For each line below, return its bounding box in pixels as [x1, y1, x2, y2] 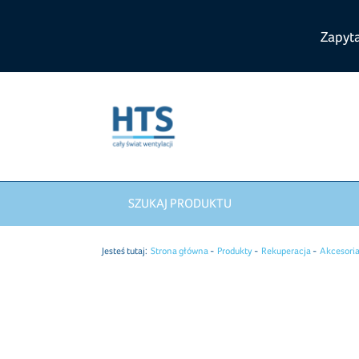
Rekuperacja [261, 245, 311, 257]
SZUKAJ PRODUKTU [127, 196, 232, 212]
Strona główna [151, 245, 208, 257]
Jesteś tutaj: [102, 245, 147, 257]
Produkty [217, 245, 252, 257]
